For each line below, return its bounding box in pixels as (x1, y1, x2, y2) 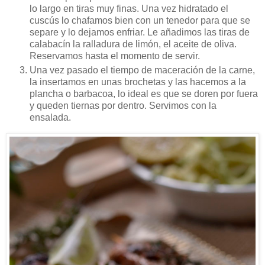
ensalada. (30, 112, 71, 122)
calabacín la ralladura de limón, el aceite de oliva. (30, 38, 237, 49)
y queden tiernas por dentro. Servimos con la (30, 100, 216, 111)
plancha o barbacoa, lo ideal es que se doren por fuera (30, 88, 258, 99)
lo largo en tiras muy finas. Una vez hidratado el (30, 3, 228, 14)
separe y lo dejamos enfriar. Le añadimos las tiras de (30, 27, 250, 37)
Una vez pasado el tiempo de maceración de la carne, (30, 64, 255, 75)
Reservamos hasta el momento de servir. (30, 50, 200, 61)
